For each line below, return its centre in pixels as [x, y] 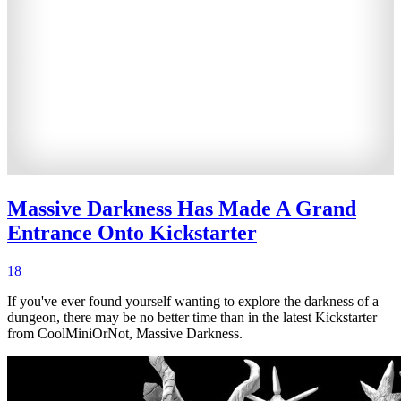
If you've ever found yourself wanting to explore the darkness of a [193, 302]
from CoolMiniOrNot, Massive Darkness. [125, 334]
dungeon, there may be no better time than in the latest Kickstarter [192, 318]
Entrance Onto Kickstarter [132, 233]
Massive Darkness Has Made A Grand [182, 209]
